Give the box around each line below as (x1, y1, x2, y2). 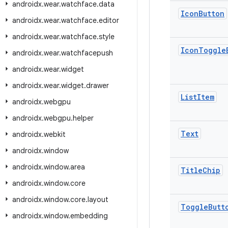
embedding (70, 211, 108, 220)
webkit (44, 130, 66, 139)
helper (73, 113, 94, 123)
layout (88, 195, 108, 204)
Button (198, 9, 224, 18)
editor (99, 16, 119, 25)
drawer (86, 81, 109, 90)
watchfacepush (61, 48, 113, 58)
